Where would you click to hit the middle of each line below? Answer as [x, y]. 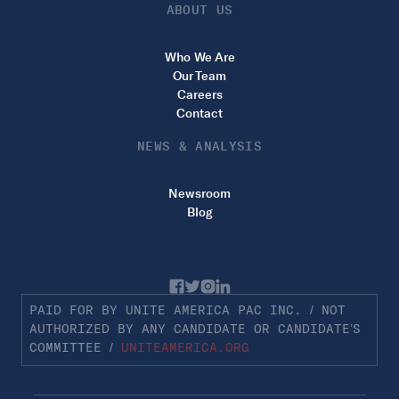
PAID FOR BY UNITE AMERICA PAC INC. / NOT [187, 311]
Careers [199, 95]
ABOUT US [199, 11]
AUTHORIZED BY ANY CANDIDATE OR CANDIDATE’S [195, 330]
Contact [199, 114]
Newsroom [199, 194]
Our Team [199, 77]
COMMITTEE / [75, 349]
